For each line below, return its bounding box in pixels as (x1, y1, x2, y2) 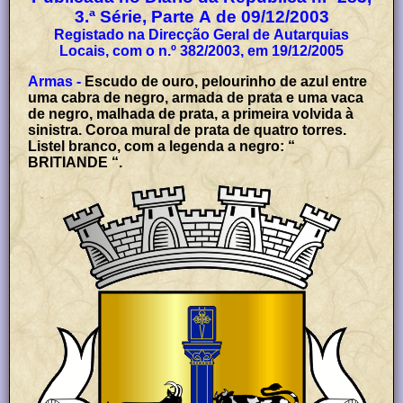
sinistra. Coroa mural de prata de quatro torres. (28, 121, 347, 138)
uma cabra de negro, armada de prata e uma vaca (28, 89, 364, 105)
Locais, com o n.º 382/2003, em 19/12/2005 (59, 42, 344, 58)
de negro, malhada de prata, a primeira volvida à (28, 105, 354, 121)
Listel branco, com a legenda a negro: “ (28, 138, 296, 154)
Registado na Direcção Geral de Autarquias (54, 26, 349, 42)
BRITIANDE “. (28, 154, 123, 170)
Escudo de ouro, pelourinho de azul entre (85, 73, 368, 89)
